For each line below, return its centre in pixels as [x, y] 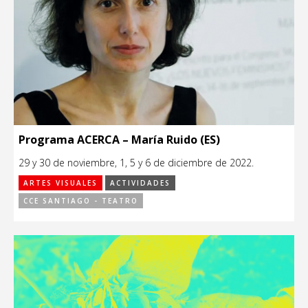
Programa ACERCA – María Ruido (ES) [119, 139]
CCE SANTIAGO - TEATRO [81, 200]
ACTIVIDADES [140, 183]
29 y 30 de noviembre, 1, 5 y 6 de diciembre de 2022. [136, 162]
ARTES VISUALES [60, 183]
